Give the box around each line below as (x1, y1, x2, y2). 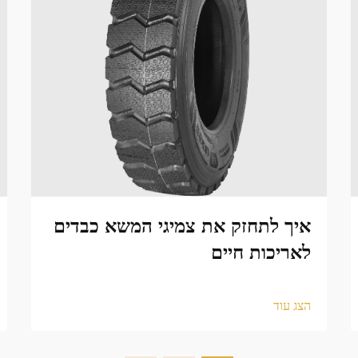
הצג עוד (273, 298, 311, 313)
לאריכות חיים (211, 241, 311, 264)
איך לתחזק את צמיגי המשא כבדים (54, 214, 311, 237)
